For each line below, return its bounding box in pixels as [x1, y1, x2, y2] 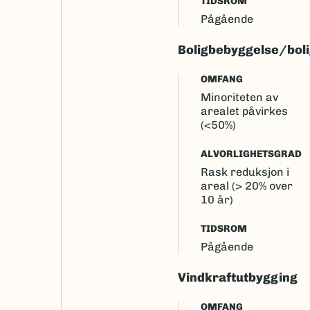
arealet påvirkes [201, 104, 288, 118]
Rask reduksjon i [201, 165, 289, 179]
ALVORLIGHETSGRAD [201, 148, 302, 160]
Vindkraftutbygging [178, 270, 298, 285]
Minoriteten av [201, 91, 278, 104]
